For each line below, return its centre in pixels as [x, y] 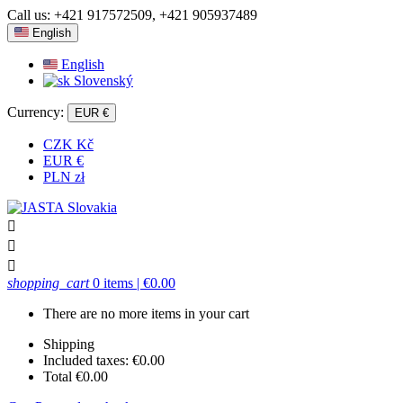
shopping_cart [48, 283]
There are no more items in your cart [146, 313]
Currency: [36, 112]
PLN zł [64, 177]
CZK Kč [68, 144]
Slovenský [103, 81]
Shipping [69, 344]
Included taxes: [86, 360]
